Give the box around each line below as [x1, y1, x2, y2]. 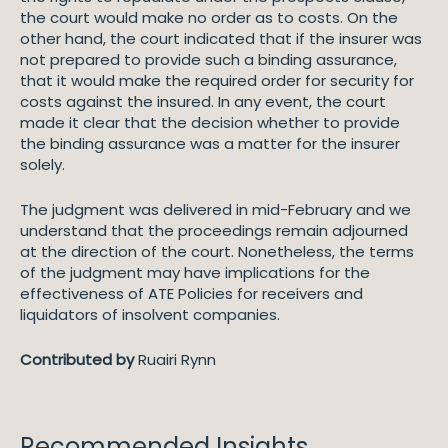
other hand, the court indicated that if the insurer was [20, 28, 422, 49]
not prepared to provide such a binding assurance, [20, 49, 397, 70]
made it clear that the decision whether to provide [20, 112, 400, 133]
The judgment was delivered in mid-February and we [20, 199, 411, 220]
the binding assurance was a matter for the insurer [20, 133, 400, 154]
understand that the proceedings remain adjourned [20, 220, 408, 241]
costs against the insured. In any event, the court [20, 91, 386, 112]
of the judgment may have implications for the [20, 262, 370, 283]
